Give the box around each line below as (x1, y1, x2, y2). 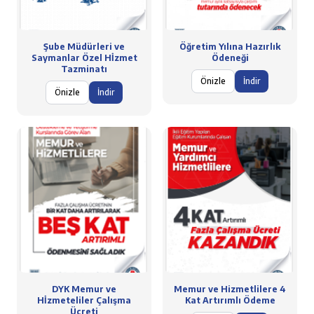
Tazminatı (61, 64, 107, 74)
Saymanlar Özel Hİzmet (31, 53, 137, 63)
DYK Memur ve (52, 284, 116, 294)
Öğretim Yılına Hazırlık (179, 41, 280, 52)
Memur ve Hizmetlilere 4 (174, 284, 286, 294)
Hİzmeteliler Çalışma (37, 295, 131, 306)
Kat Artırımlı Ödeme (184, 295, 275, 306)
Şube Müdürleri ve (43, 41, 125, 52)
